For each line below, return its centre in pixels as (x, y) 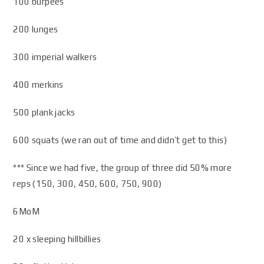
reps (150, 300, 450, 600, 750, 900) (88, 184)
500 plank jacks (44, 112)
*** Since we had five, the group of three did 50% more (123, 168)
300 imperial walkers (55, 57)
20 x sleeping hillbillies (57, 239)
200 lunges (36, 29)
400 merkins (38, 85)
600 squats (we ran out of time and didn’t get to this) (120, 140)
